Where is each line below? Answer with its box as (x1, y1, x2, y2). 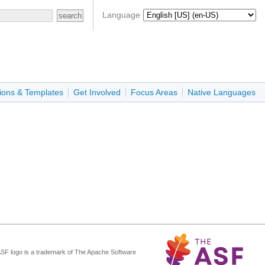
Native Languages (188, 88, 256, 98)
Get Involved (73, 88, 121, 98)
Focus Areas (131, 88, 177, 98)
